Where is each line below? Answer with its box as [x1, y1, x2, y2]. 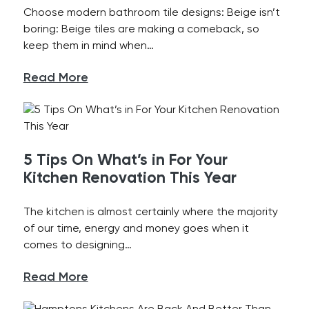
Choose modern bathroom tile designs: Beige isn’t [23, 8, 280, 19]
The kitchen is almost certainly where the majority [23, 207, 278, 218]
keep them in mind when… [23, 41, 154, 52]
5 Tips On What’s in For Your [23, 153, 228, 168]
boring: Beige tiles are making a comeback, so [23, 24, 259, 35]
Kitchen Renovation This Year [23, 171, 237, 186]
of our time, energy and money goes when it [23, 223, 249, 235]
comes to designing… [23, 240, 132, 251]
